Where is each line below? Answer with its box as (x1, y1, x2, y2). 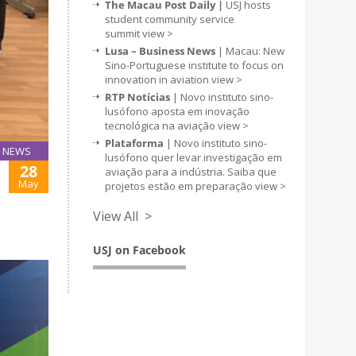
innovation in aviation (105, 72, 211, 87)
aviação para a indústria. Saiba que (105, 164, 277, 179)
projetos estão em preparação (105, 179, 255, 193)
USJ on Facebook (93, 242, 186, 257)
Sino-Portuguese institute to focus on (105, 58, 284, 72)
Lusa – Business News (105, 44, 215, 58)
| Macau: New (215, 44, 284, 58)
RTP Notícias (105, 90, 172, 104)
